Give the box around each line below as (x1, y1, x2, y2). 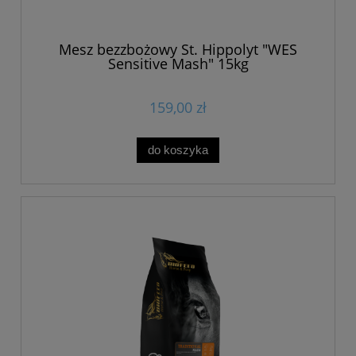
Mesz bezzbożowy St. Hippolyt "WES (59, 40, 297, 60)
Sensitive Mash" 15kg (107, 54, 249, 74)
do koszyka (148, 142, 208, 157)
